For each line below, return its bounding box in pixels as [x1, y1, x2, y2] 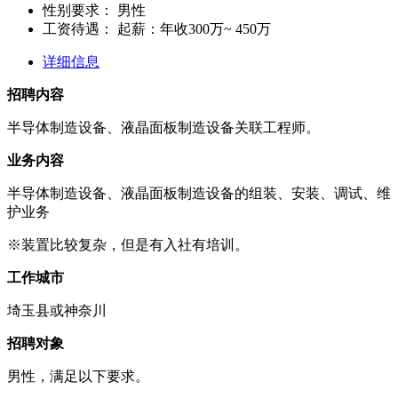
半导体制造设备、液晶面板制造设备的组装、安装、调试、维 [7, 185, 391, 201]
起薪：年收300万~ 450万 [114, 20, 271, 36]
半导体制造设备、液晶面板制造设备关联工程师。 [7, 119, 320, 135]
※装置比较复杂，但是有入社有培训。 [7, 236, 249, 252]
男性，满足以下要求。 [7, 368, 149, 384]
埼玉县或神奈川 [7, 302, 107, 318]
